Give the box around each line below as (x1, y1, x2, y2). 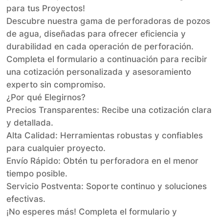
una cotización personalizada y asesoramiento (6, 67, 192, 77)
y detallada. (6, 118, 54, 128)
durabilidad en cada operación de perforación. (6, 42, 194, 52)
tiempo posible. (6, 169, 68, 179)
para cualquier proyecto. (6, 143, 106, 153)
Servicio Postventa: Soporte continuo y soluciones (6, 181, 207, 192)
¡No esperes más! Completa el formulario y (6, 207, 177, 217)
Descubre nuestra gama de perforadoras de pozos (6, 16, 211, 26)
